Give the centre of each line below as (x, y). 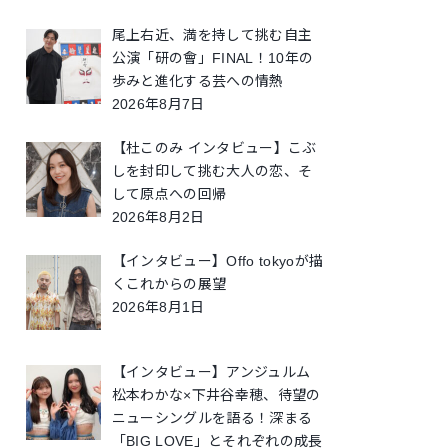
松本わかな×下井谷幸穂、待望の (216, 395)
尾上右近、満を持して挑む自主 (212, 35)
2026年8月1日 (158, 307)
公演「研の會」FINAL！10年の (212, 58)
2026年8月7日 (158, 104)
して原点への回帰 (169, 194)
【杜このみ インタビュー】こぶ (214, 148)
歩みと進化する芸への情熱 (197, 81)
